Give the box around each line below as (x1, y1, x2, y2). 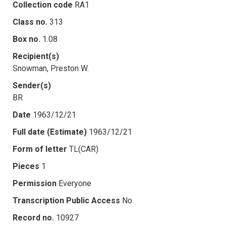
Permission (13, 178, 56, 188)
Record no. (13, 212, 54, 222)
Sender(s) (13, 80, 51, 90)
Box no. (13, 34, 40, 44)
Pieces (13, 161, 39, 171)
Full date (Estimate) (13, 127, 87, 137)
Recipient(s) (13, 51, 59, 61)
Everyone (59, 178, 91, 188)
